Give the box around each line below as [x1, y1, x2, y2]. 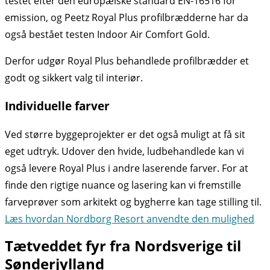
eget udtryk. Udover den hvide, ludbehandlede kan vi [5, 144, 244, 158]
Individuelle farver [5, 98, 110, 114]
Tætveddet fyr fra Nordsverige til [5, 235, 241, 256]
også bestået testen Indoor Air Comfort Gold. [5, 28, 210, 42]
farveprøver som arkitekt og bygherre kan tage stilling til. [5, 195, 262, 209]
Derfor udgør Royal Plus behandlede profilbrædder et [5, 54, 249, 68]
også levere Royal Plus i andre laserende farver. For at [5, 161, 248, 175]
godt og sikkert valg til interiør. [5, 71, 143, 85]
